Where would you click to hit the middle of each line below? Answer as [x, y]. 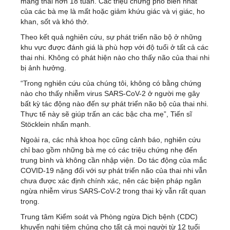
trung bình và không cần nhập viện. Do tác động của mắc [114, 160]
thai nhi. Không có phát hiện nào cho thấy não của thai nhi [115, 57]
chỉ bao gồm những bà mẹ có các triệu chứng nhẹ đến [109, 150]
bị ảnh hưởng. [43, 68]
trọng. [30, 201]
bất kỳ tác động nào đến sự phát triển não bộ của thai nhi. [114, 103]
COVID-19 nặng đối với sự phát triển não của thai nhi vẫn [114, 170]
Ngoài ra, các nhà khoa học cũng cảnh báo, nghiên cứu [111, 139]
